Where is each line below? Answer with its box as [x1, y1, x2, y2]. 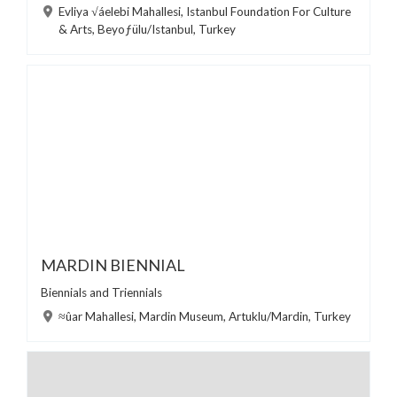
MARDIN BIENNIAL [41, 254, 185, 275]
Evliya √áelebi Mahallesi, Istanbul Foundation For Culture [58, 4, 351, 19]
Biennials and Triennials [41, 284, 162, 300]
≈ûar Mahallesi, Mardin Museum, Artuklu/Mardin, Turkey [58, 308, 351, 323]
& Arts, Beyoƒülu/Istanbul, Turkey [58, 21, 236, 36]
